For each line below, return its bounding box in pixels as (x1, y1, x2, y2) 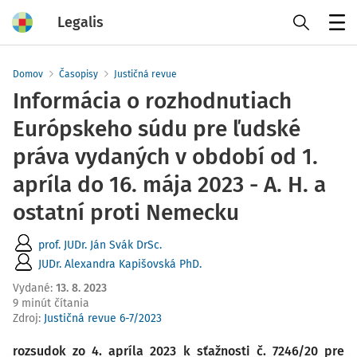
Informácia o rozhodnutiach (13, 88, 292, 114)
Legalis (57, 13, 104, 31)
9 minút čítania (13, 296, 89, 310)
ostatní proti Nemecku (13, 199, 239, 226)
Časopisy (59, 69, 98, 80)
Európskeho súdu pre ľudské (13, 116, 300, 142)
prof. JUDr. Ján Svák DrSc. (38, 237, 162, 252)
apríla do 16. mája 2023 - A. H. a (13, 171, 326, 198)
